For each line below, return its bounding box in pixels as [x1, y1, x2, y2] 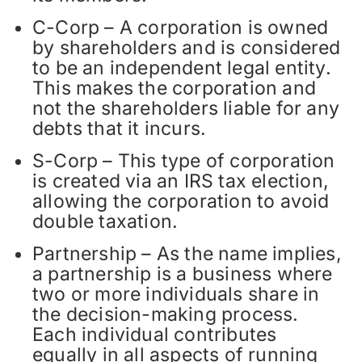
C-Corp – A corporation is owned [32, 16, 329, 40]
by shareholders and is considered [32, 36, 341, 60]
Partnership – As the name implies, [32, 242, 342, 266]
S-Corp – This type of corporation [32, 149, 335, 173]
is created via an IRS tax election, [32, 170, 330, 193]
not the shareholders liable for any [32, 97, 340, 120]
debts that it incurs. [32, 117, 207, 141]
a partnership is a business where [32, 263, 333, 286]
